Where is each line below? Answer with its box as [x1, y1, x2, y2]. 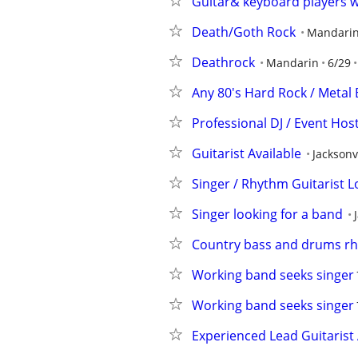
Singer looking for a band [192, 205, 343, 223]
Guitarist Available [192, 145, 301, 162]
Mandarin [266, 55, 319, 70]
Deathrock [192, 54, 255, 71]
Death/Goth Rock [192, 23, 296, 41]
